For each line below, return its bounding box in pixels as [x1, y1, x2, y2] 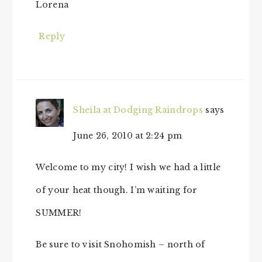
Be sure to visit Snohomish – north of [36, 239, 205, 250]
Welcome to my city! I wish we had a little [36, 161, 221, 173]
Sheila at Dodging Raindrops [73, 104, 203, 115]
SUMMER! [36, 207, 82, 218]
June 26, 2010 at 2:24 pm [73, 130, 182, 141]
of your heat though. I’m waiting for [36, 184, 198, 195]
